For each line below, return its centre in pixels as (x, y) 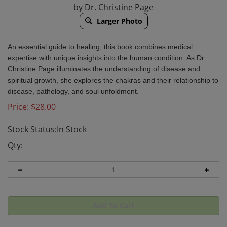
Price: (18, 107)
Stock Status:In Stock (47, 129)
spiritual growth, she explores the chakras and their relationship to (113, 80)
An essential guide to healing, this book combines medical (100, 47)
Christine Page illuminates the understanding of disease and (104, 69)
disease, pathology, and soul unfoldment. (73, 91)
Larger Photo (118, 21)
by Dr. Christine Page (113, 7)
